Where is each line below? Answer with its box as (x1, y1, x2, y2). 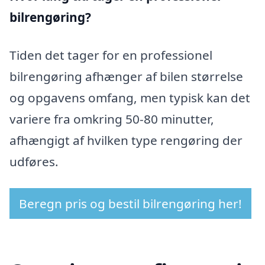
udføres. (9, 153, 59, 170)
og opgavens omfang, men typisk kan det (9, 89, 250, 106)
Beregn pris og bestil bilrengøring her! (19, 195, 242, 212)
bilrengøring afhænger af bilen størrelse (9, 67, 243, 85)
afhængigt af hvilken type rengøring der (9, 131, 243, 148)
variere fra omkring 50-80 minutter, (9, 110, 214, 127)
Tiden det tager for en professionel (9, 46, 212, 63)
